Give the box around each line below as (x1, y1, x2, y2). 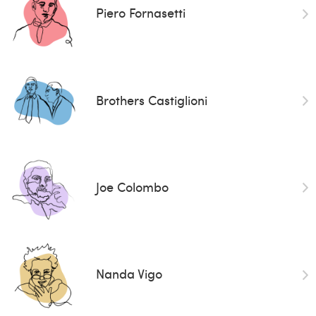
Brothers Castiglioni (95, 90, 207, 109)
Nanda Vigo (95, 265, 162, 283)
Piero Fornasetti (95, 4, 186, 22)
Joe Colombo (95, 177, 169, 195)
